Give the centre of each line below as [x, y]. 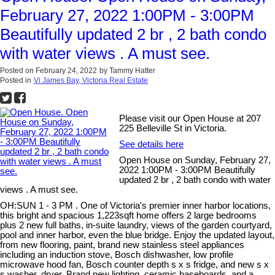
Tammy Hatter [132, 71]
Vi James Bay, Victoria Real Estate [91, 81]
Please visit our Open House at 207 [190, 119]
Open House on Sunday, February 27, [195, 161]
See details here [152, 145]
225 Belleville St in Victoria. [173, 129]
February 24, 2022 [66, 71]
